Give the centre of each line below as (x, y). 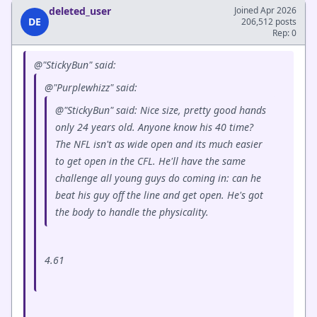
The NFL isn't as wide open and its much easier (159, 144)
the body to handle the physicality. (133, 212)
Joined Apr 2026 (265, 10)
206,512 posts (269, 22)
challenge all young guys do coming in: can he (158, 178)
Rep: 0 (284, 33)
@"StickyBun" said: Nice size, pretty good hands (161, 110)
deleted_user (80, 11)
